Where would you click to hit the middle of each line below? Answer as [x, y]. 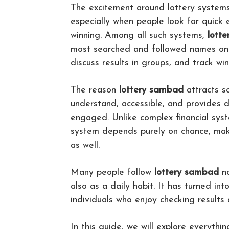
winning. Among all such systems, [139, 35]
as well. [85, 145]
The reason [95, 90]
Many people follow [112, 172]
